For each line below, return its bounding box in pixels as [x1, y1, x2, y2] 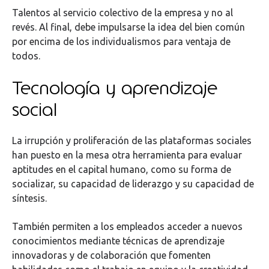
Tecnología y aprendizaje [12, 75, 217, 100]
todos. [12, 50, 40, 62]
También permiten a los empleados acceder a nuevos [12, 220, 243, 232]
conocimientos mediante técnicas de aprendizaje [12, 235, 225, 246]
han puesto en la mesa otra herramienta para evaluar [12, 150, 242, 161]
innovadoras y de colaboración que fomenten [12, 249, 211, 261]
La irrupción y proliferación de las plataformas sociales [12, 135, 252, 147]
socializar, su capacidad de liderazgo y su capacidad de [12, 178, 254, 190]
